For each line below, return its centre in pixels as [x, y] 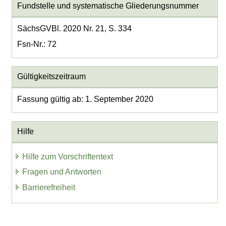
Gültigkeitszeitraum [51, 77]
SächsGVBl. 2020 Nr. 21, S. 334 [74, 29]
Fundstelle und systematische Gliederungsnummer [108, 6]
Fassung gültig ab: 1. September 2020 [85, 99]
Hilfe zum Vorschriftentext [68, 156]
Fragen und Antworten [62, 172]
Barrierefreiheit [49, 188]
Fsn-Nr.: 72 [37, 44]
